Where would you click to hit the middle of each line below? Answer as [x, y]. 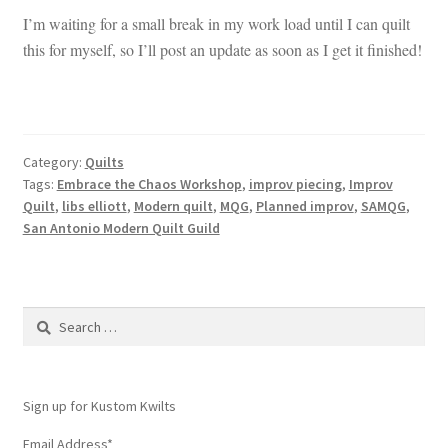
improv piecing [295, 184]
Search [42, 317]
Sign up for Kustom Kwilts [99, 406]
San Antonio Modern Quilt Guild [121, 228]
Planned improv [304, 206]
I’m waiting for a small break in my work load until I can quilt [216, 23]
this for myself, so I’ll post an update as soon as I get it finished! [222, 49]
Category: [53, 162]
